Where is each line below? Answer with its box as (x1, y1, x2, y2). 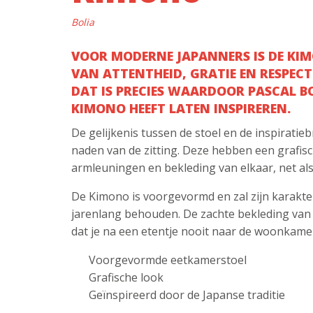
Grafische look (89, 269, 164, 285)
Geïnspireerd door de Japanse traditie (89, 286, 286, 303)
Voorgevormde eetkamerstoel (89, 252, 247, 268)
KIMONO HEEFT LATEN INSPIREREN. (71, 99, 291, 117)
